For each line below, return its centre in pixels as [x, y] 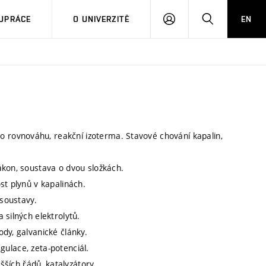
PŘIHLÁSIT [196, 18]
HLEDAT [229, 18]
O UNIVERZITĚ [101, 19]
